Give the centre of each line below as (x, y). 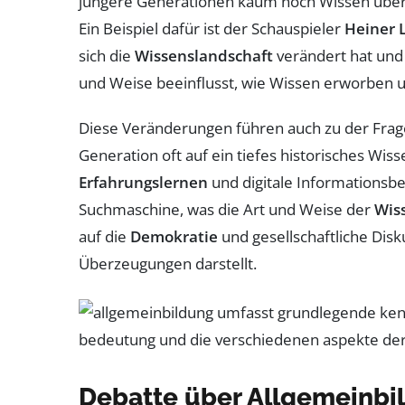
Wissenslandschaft (204, 55)
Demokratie (174, 236)
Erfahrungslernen (143, 182)
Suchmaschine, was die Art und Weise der (226, 209)
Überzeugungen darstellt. (168, 263)
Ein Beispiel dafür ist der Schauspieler (212, 28)
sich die (107, 55)
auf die (104, 236)
